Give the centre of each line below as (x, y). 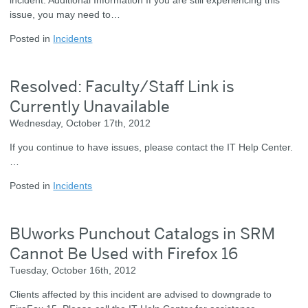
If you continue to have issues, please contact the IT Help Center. (152, 147)
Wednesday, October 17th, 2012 (80, 123)
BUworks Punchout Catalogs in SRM (143, 233)
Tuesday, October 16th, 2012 (73, 270)
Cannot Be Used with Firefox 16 (124, 253)
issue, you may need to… (65, 14)
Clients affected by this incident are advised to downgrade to (141, 294)
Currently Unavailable (90, 106)
